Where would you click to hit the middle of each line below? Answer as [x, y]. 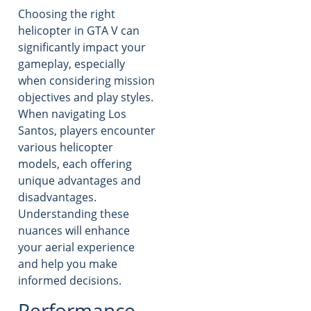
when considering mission [86, 81]
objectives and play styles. [86, 98]
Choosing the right [67, 14]
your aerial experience [76, 247]
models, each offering [75, 164]
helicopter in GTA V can [79, 31]
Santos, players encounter [87, 131]
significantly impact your [82, 48]
